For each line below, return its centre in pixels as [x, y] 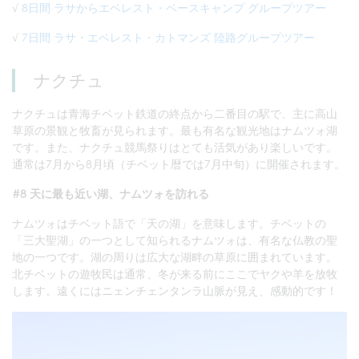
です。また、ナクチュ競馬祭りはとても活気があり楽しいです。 [175, 147]
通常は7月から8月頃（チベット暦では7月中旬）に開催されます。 [179, 164]
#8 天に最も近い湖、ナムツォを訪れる [111, 194]
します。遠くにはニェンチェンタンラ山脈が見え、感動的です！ [175, 291]
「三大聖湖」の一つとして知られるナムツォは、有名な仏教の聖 [175, 240]
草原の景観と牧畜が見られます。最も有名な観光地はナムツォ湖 [175, 131]
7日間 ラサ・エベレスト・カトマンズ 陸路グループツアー [168, 37]
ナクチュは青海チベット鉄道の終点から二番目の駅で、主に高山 [175, 114]
